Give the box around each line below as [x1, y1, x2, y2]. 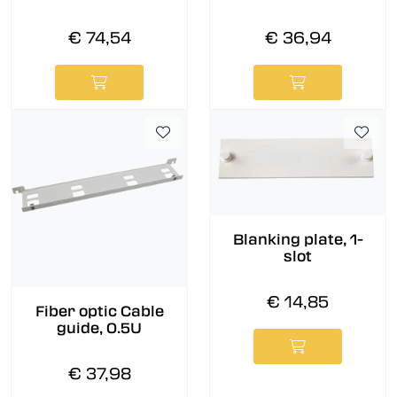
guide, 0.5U [57, 320, 142, 338]
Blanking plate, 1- [232, 231, 363, 249]
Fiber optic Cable [35, 303, 164, 321]
